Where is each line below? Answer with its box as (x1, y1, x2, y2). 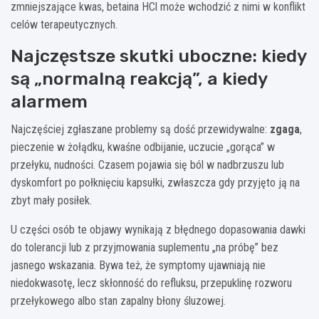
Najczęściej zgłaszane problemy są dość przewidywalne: (11, 122, 270, 136)
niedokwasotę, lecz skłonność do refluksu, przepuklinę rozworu (11, 276, 292, 290)
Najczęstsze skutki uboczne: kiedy (11, 45, 306, 66)
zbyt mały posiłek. (11, 193, 92, 207)
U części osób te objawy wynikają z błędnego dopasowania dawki (11, 222, 305, 236)
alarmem (11, 90, 88, 112)
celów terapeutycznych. (11, 17, 117, 31)
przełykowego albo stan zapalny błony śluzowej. (11, 293, 226, 308)
